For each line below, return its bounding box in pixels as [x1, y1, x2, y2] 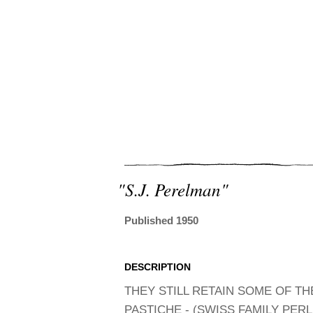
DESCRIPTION [124, 261, 191, 272]
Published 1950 [124, 214, 198, 226]
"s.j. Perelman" [117, 177, 228, 201]
